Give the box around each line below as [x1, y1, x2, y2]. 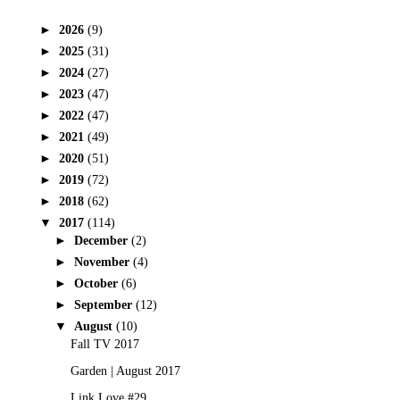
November [73, 255, 133, 270]
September [73, 298, 136, 312]
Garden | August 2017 [70, 363, 180, 378]
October [73, 277, 121, 291]
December [73, 234, 131, 248]
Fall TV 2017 [70, 337, 139, 351]
